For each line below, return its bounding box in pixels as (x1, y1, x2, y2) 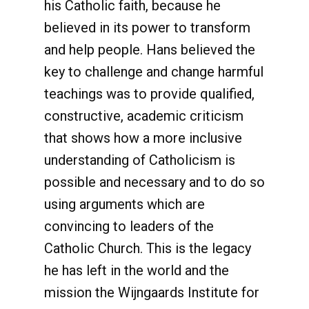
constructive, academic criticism (44, 108, 243, 124)
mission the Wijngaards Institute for (44, 284, 259, 301)
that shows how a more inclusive (44, 130, 242, 146)
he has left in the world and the (44, 262, 229, 279)
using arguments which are (44, 196, 205, 212)
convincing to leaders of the (44, 218, 214, 235)
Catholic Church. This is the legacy (44, 240, 251, 257)
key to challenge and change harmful (44, 63, 263, 80)
